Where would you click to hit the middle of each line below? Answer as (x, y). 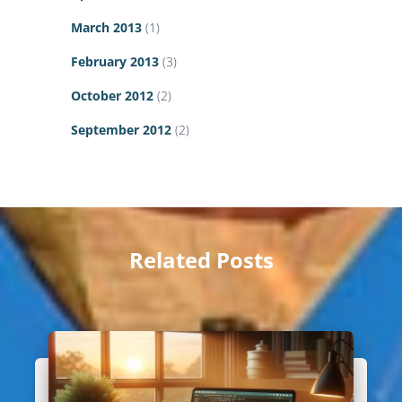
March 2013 (106, 28)
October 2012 (112, 96)
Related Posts (201, 260)
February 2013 (115, 62)
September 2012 (121, 130)
